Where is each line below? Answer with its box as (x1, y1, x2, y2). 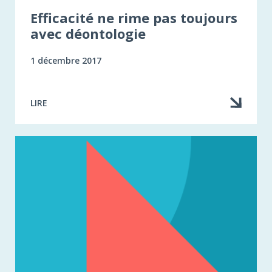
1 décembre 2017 (30, 55, 101, 67)
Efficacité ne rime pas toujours (30, 8, 237, 27)
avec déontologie (30, 24, 146, 43)
